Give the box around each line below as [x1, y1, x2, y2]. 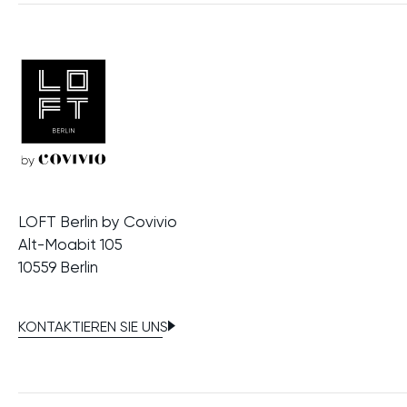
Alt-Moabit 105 [18, 235, 123, 254]
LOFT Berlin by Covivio [18, 213, 177, 232]
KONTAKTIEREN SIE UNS [18, 318, 168, 336]
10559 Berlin [18, 258, 98, 277]
